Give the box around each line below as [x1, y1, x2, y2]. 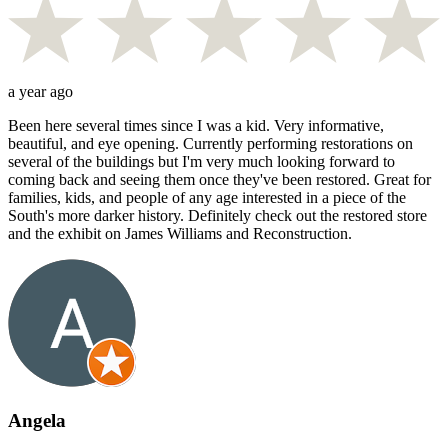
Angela [8, 409, 66, 431]
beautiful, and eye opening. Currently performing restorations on [8, 135, 413, 153]
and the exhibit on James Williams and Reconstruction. [8, 225, 352, 243]
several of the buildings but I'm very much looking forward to [8, 153, 395, 171]
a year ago [8, 83, 73, 101]
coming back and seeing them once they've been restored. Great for [8, 171, 431, 189]
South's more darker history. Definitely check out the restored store [8, 207, 427, 225]
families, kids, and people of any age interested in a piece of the [8, 189, 406, 207]
